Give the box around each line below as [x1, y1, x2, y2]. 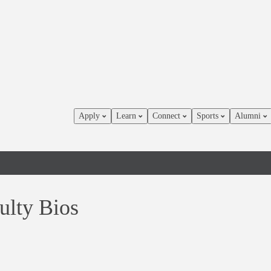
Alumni [235, 111, 263, 120]
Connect [152, 111, 183, 120]
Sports [197, 111, 221, 120]
